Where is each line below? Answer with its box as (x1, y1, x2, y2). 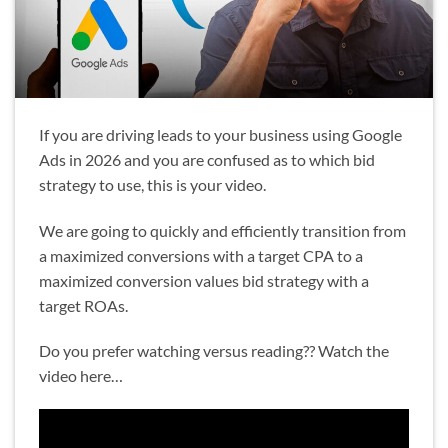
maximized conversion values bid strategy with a (39, 270, 369, 290)
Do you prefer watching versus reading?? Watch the (39, 341, 389, 361)
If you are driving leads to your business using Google (39, 124, 402, 144)
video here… (39, 366, 123, 386)
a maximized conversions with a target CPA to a (39, 245, 363, 265)
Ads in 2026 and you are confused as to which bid (39, 149, 375, 169)
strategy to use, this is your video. (39, 174, 266, 194)
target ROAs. (39, 295, 128, 315)
